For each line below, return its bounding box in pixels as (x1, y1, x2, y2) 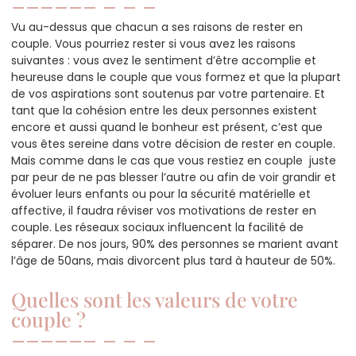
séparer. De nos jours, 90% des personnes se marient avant (11, 236, 339, 253)
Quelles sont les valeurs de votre (11, 285, 298, 312)
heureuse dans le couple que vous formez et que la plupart (11, 69, 341, 86)
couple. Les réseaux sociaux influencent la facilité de (11, 219, 304, 236)
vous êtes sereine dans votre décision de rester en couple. (11, 136, 335, 153)
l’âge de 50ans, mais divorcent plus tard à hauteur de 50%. (11, 253, 335, 269)
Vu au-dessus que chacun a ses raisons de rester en (11, 19, 303, 36)
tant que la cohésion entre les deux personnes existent (11, 103, 317, 119)
